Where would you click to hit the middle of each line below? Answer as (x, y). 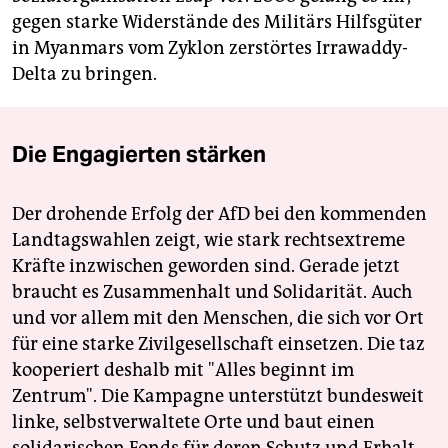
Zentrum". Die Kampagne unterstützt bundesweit (218, 396)
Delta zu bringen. (84, 74)
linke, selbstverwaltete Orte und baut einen (193, 422)
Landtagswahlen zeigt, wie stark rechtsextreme (208, 240)
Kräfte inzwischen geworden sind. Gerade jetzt (206, 266)
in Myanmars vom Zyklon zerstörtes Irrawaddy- (210, 48)
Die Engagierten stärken (139, 154)
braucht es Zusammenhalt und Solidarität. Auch (212, 292)
